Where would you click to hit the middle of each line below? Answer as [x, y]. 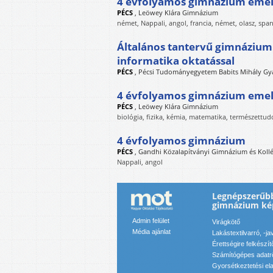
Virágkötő [226, 222]
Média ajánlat [151, 232]
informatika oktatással [176, 61]
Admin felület [151, 221]
